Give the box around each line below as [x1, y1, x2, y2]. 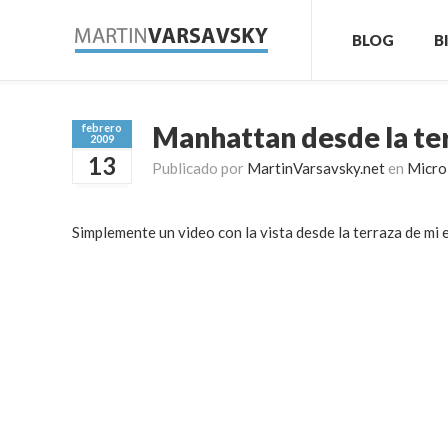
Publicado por [152, 159, 247, 177]
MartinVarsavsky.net [247, 159, 385, 177]
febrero [82, 121, 122, 134]
